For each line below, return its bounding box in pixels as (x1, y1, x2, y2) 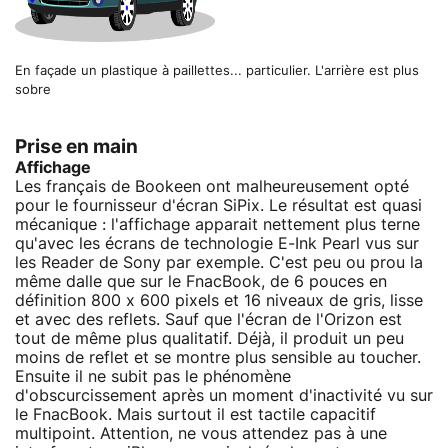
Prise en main (15, 137, 138, 157)
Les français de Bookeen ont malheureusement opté (15, 178, 409, 195)
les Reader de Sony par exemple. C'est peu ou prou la (15, 254, 423, 271)
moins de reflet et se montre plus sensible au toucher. (15, 349, 421, 366)
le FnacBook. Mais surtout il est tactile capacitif (15, 406, 376, 423)
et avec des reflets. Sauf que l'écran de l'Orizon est (15, 311, 402, 328)
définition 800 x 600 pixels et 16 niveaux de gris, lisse (15, 292, 423, 309)
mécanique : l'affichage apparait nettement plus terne (15, 216, 420, 233)
